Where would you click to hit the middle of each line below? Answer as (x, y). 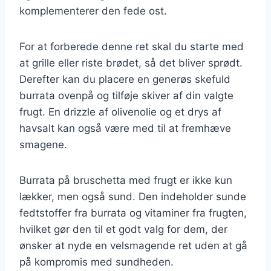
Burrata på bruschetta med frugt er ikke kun (126, 180)
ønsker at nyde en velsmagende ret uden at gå (133, 245)
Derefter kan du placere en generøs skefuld (125, 79)
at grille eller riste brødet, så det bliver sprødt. (131, 63)
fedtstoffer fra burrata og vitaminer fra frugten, (133, 213)
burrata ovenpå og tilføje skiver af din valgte (126, 95)
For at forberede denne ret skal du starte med (132, 46)
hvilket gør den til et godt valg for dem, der (123, 229)
